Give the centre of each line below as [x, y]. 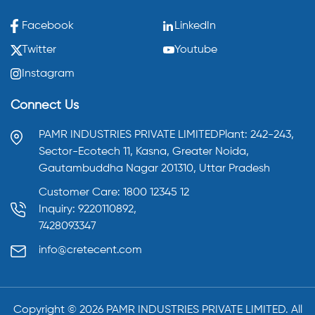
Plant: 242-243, [256, 135]
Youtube [195, 50]
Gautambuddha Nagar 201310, [119, 169]
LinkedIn [195, 26]
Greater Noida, [211, 152]
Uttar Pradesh [234, 169]
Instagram [48, 74]
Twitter [39, 50]
